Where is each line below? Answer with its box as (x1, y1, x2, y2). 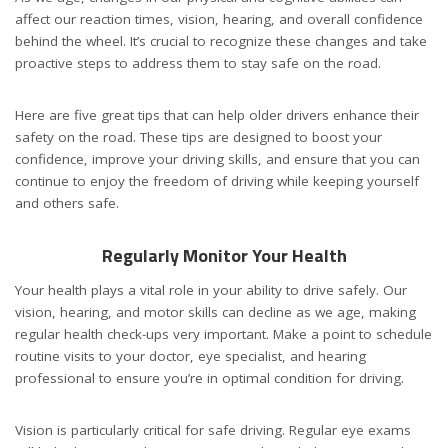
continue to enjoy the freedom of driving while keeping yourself (15, 171, 419, 190)
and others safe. (15, 193, 123, 212)
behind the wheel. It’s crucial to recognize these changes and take (15, 31, 427, 50)
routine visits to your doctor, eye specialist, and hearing (15, 347, 366, 366)
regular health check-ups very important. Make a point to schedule (15, 325, 432, 344)
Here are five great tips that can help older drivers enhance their (15, 105, 419, 124)
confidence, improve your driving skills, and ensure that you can (15, 149, 420, 168)
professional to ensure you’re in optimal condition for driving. (15, 369, 404, 388)
